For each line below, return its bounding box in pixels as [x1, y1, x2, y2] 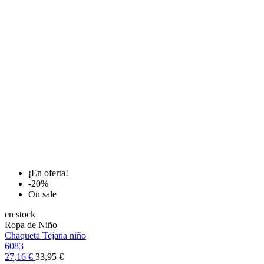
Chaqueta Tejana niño [5, 230, 86, 241]
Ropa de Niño [5, 220, 57, 230]
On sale [28, 189, 57, 200]
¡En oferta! [28, 168, 68, 179]
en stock [5, 209, 35, 220]
